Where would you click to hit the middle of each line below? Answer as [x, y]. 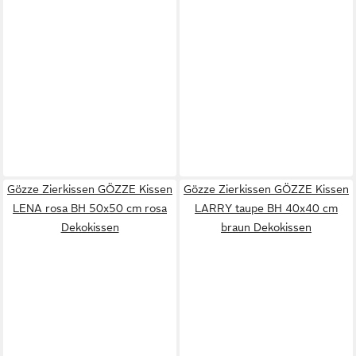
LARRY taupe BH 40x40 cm [266, 208]
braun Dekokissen [266, 227]
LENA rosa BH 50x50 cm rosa [90, 208]
